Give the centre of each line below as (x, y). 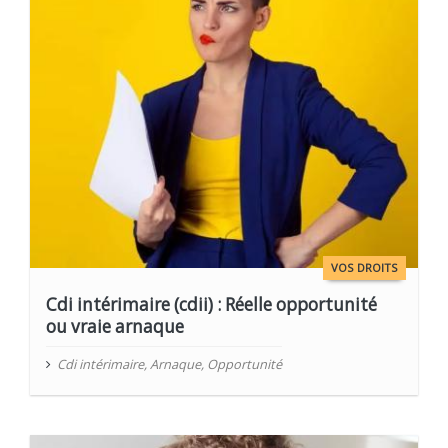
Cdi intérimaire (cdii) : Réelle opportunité (212, 304)
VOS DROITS (364, 267)
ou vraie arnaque (115, 326)
